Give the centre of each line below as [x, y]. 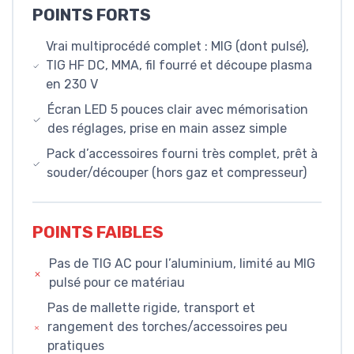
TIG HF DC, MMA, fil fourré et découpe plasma [179, 66]
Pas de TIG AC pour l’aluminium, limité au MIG [183, 263]
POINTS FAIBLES [98, 232]
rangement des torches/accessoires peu [167, 326]
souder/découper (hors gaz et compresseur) [177, 173]
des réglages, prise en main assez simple [167, 129]
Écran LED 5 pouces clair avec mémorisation [177, 110]
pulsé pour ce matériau [117, 282]
